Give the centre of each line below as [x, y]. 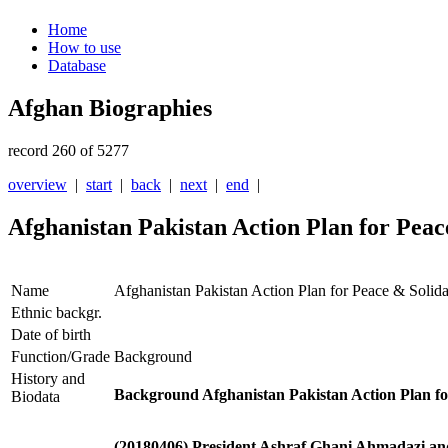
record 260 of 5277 [68, 151]
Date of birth [51, 335]
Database [77, 66]
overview [37, 185]
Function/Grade [60, 357]
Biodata [35, 397]
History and [48, 379]
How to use [84, 48]
